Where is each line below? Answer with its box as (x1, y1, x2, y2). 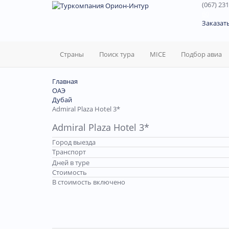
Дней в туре (52, 158, 89, 167)
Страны (60, 50, 84, 59)
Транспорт (52, 147, 86, 156)
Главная (52, 77, 78, 86)
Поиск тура (99, 50, 134, 59)
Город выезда (52, 138, 96, 147)
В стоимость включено (52, 177, 125, 187)
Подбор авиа (181, 50, 222, 59)
